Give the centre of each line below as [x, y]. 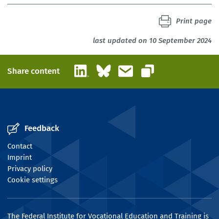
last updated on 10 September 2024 [152, 40]
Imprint [20, 157]
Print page [194, 21]
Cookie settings [33, 180]
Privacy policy [30, 168]
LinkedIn [103, 67]
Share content [33, 71]
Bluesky [123, 67]
